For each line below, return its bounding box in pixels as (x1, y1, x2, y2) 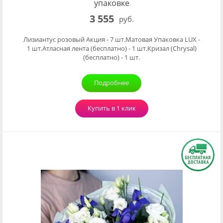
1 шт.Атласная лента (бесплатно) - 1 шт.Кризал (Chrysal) (26, 44, 197, 53)
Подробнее (94, 78, 129, 87)
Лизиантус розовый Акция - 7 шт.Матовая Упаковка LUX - (23, 35, 200, 44)
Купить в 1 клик (87, 104, 136, 112)
